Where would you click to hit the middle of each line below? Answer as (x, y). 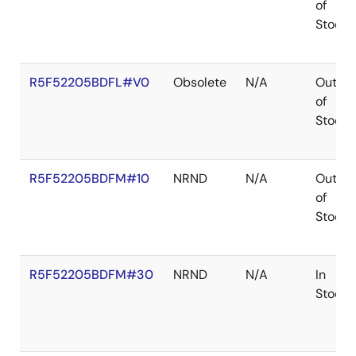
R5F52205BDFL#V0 (89, 82)
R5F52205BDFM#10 (89, 178)
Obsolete (200, 82)
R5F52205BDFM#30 (91, 275)
